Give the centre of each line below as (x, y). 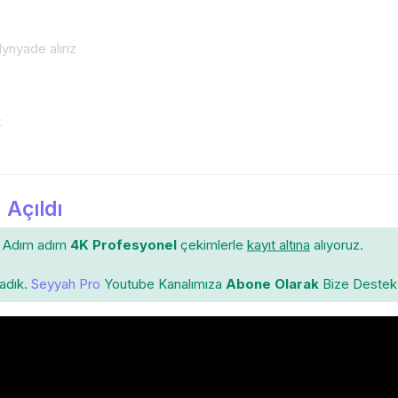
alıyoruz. (337, 244)
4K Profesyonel (123, 244)
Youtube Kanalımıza (163, 283)
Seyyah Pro (66, 283)
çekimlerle (212, 244)
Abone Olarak (272, 283)
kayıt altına (279, 244)
